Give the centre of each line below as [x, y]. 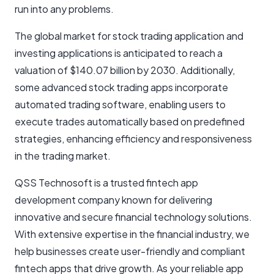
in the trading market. [63, 155]
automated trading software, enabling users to [120, 104]
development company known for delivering [113, 199]
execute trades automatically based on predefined [130, 121]
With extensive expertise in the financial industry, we [132, 234]
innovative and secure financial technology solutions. [133, 217]
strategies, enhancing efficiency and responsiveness [133, 138]
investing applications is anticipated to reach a [119, 53]
